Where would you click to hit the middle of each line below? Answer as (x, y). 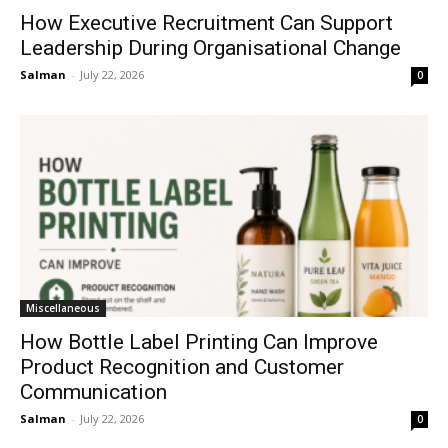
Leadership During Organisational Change (210, 48)
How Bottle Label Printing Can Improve (199, 341)
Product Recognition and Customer (182, 366)
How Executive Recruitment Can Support (206, 23)
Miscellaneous (63, 307)
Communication (93, 391)
